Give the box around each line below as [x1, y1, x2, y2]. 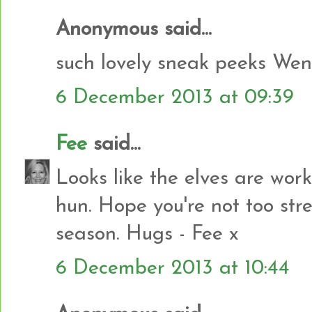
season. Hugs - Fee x [56, 224, 239, 244]
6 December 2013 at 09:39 [56, 87, 294, 108]
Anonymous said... [56, 19, 212, 40]
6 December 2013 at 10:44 [56, 258, 290, 279]
